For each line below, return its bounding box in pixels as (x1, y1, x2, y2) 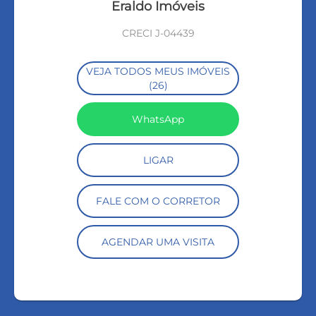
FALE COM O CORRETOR (96, 194, 220, 207)
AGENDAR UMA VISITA (102, 235, 214, 248)
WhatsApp (132, 112, 184, 126)
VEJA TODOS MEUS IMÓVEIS (86, 64, 230, 78)
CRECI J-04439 (121, 27, 195, 40)
